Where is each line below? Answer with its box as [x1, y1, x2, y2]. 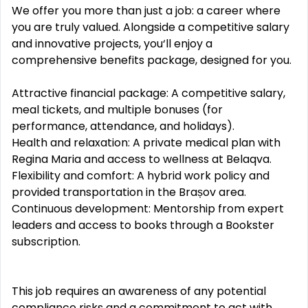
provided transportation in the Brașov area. [12, 184, 246, 200]
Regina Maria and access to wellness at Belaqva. [12, 151, 272, 167]
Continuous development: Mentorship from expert [12, 201, 284, 217]
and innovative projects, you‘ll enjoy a [12, 36, 212, 52]
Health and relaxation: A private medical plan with [12, 135, 280, 151]
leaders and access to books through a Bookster [12, 217, 274, 233]
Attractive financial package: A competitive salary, [12, 85, 285, 101]
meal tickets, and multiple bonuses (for [12, 102, 223, 118]
